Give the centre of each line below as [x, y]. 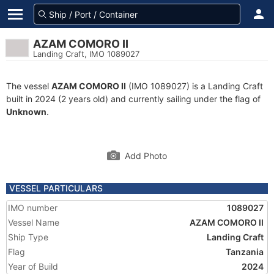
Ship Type [28, 237]
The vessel [29, 86]
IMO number [33, 208]
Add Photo [146, 156]
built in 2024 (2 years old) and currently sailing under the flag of [133, 99]
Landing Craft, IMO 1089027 [86, 54]
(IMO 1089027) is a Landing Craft [194, 86]
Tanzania [245, 252]
